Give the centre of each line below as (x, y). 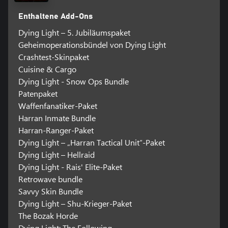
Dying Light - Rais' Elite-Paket (70, 166)
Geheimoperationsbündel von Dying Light (92, 44)
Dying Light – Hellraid (56, 154)
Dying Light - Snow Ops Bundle (73, 81)
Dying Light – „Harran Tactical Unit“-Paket (91, 142)
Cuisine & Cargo (47, 69)
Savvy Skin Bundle (50, 191)
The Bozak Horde (48, 215)
